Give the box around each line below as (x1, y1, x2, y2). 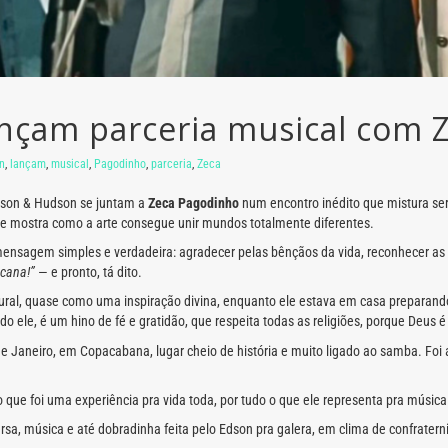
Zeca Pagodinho (148, 194, 239, 211)
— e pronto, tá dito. (35, 263, 142, 280)
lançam (10, 156, 46, 171)
